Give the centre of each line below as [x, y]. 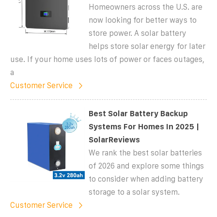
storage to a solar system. [134, 192]
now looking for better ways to [143, 20]
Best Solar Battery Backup [139, 113]
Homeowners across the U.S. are [146, 7]
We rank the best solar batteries [146, 153]
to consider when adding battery [146, 179]
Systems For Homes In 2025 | [144, 126]
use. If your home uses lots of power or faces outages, [107, 59]
